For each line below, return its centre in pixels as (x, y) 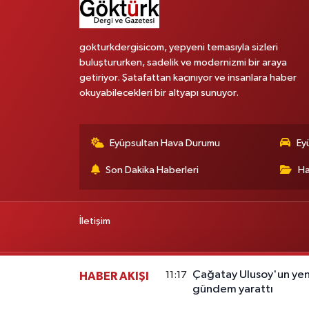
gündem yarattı (233, 289)
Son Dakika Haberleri (152, 170)
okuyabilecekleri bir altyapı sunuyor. (159, 92)
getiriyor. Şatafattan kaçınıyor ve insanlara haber (188, 77)
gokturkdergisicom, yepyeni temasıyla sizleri (178, 47)
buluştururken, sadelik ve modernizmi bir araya (183, 62)
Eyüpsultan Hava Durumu (165, 143)
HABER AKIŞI (114, 276)
